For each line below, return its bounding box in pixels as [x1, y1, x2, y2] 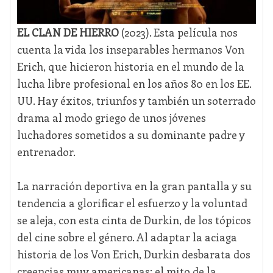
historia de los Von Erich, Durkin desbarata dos [16, 246, 250, 261]
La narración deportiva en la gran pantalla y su [16, 178, 252, 193]
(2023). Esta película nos [118, 24, 238, 40]
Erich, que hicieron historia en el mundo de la [16, 58, 244, 74]
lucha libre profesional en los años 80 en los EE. [16, 76, 251, 91]
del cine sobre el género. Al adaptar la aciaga [16, 229, 237, 244]
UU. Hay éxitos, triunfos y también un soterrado [16, 93, 256, 108]
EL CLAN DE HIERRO [16, 24, 119, 40]
